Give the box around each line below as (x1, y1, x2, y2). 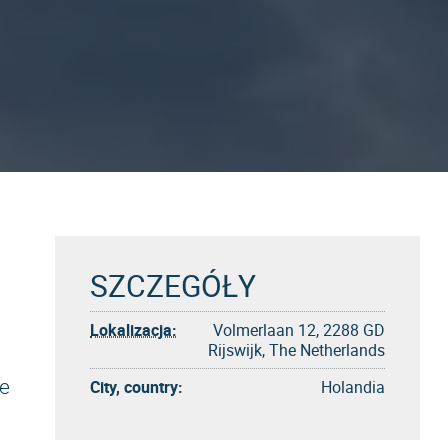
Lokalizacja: (90, 319, 177, 341)
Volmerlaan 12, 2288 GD (213, 319, 385, 341)
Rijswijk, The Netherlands (208, 339, 385, 361)
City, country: (90, 376, 183, 398)
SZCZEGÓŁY (90, 265, 256, 306)
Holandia (321, 376, 385, 398)
